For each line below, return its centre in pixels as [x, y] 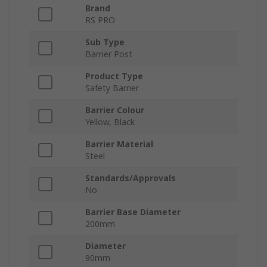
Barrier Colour [115, 110]
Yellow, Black [110, 122]
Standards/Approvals [131, 178]
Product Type [114, 76]
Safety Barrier [112, 88]
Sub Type [105, 42]
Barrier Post [109, 54]
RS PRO [100, 20]
